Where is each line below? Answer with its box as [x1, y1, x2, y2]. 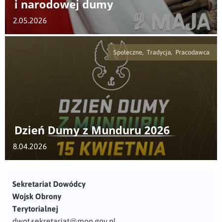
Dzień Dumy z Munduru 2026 [14, 122, 170, 138]
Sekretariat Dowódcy [12, 179, 86, 188]
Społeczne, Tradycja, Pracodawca [113, 48, 211, 56]
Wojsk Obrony [12, 191, 61, 201]
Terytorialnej [12, 204, 58, 213]
